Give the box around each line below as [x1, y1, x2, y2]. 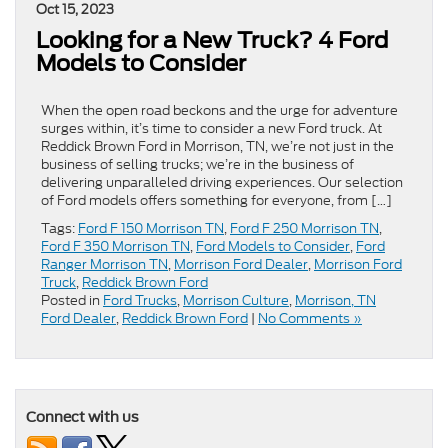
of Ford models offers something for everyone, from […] [41, 191, 392, 211]
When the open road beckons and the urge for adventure [41, 101, 398, 121]
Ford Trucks [103, 291, 177, 311]
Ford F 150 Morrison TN [78, 219, 224, 239]
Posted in [41, 291, 103, 311]
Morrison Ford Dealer [174, 255, 308, 275]
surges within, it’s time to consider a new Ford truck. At [41, 119, 382, 139]
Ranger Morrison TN [41, 255, 168, 275]
